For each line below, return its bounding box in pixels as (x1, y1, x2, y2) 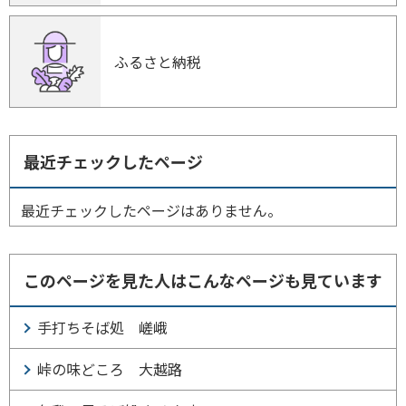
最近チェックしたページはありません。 (21, 199, 282, 221)
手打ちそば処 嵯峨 (37, 316, 168, 338)
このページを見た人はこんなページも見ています (24, 268, 382, 292)
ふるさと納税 (114, 51, 201, 72)
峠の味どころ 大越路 (37, 358, 182, 380)
